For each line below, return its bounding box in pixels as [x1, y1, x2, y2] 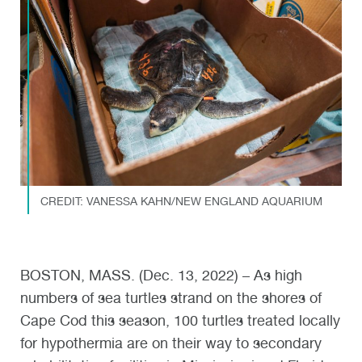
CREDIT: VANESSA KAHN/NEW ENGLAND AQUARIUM [40, 194, 322, 208]
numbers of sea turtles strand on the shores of [20, 288, 322, 306]
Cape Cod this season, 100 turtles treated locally [20, 311, 340, 329]
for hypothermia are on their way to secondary [20, 334, 322, 351]
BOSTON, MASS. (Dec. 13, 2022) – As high [20, 266, 302, 284]
